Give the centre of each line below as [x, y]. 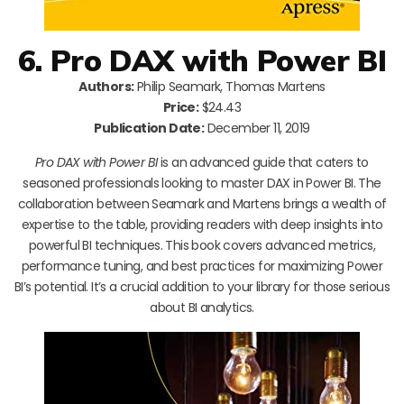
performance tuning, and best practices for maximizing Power [202, 266]
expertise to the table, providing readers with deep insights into [202, 224]
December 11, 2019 [257, 128]
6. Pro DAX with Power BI [202, 60]
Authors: [106, 86]
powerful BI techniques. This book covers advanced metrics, [202, 245]
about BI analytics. [202, 307]
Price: [181, 107]
